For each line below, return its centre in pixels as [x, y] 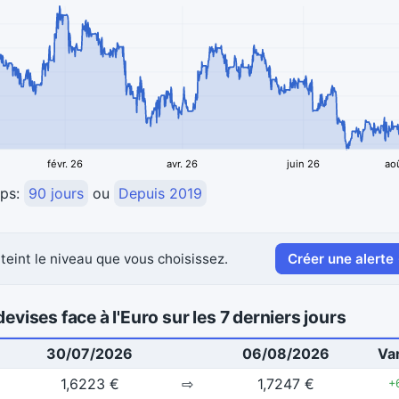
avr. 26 [183, 164]
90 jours [56, 194]
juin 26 [303, 164]
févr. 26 [65, 164]
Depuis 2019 [160, 194]
